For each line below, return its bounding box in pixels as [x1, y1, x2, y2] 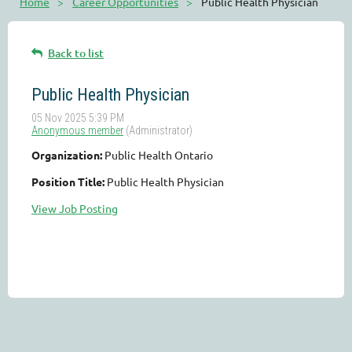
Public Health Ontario [104, 148, 213, 163]
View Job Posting [31, 201, 118, 216]
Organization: [31, 148, 102, 163]
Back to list [48, 46, 104, 61]
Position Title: [31, 174, 104, 189]
